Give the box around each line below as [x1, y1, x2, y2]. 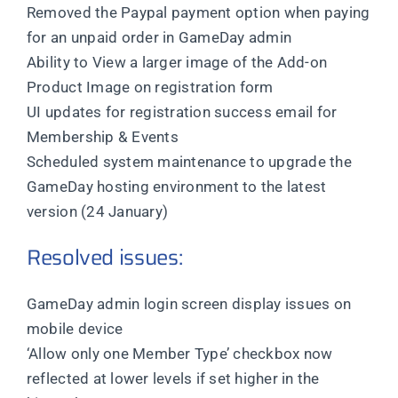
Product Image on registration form [26, 78, 274, 97]
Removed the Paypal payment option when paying [26, 4, 370, 22]
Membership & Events [26, 128, 179, 147]
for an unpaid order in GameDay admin [26, 28, 292, 47]
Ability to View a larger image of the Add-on [26, 53, 328, 72]
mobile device [26, 320, 123, 338]
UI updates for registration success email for [26, 103, 338, 122]
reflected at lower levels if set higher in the [26, 370, 320, 388]
